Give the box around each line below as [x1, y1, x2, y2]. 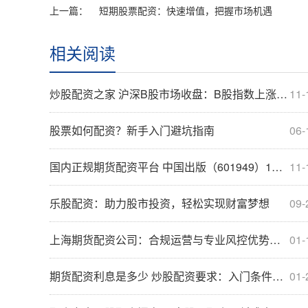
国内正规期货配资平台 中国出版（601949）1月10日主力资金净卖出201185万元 [49, 158, 272, 175]
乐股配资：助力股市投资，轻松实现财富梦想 [49, 195, 269, 211]
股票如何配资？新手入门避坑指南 [49, 122, 214, 138]
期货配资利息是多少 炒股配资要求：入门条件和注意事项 [49, 267, 272, 284]
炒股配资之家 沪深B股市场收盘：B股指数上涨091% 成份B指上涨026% [49, 85, 276, 102]
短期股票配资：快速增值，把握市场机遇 [99, 3, 272, 17]
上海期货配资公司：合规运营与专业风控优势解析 [49, 231, 269, 247]
